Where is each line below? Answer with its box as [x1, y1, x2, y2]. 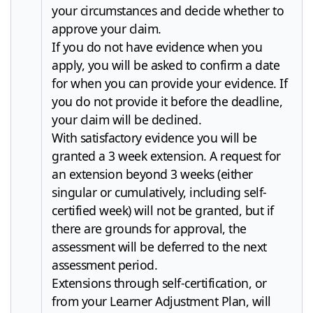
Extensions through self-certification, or [52, 274, 267, 291]
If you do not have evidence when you [52, 38, 262, 55]
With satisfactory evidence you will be [52, 129, 256, 146]
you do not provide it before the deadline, [52, 92, 282, 110]
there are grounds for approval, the [52, 219, 247, 237]
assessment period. [52, 256, 157, 273]
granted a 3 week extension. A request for [52, 147, 281, 164]
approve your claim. [52, 20, 161, 37]
